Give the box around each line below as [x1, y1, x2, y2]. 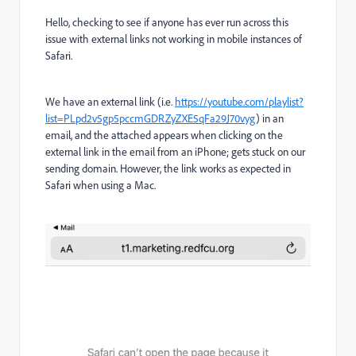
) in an [256, 111, 284, 126]
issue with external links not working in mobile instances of [45, 32, 302, 46]
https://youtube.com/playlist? [175, 95, 304, 109]
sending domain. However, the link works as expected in [45, 161, 291, 176]
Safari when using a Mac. [45, 178, 156, 192]
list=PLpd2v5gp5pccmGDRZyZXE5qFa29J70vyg [45, 111, 256, 126]
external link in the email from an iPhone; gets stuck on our [45, 145, 305, 159]
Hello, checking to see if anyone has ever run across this [45, 15, 288, 29]
